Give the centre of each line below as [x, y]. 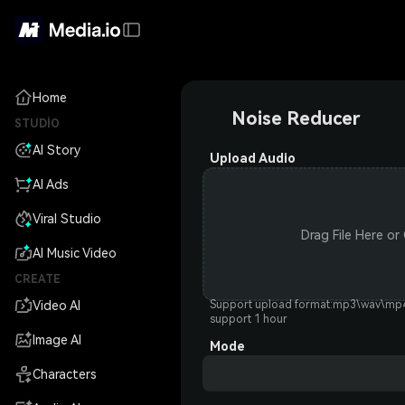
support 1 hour [249, 319]
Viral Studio [67, 219]
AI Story [57, 150]
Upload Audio [253, 158]
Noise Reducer [296, 118]
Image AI [57, 340]
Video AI [57, 306]
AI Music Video [75, 253]
